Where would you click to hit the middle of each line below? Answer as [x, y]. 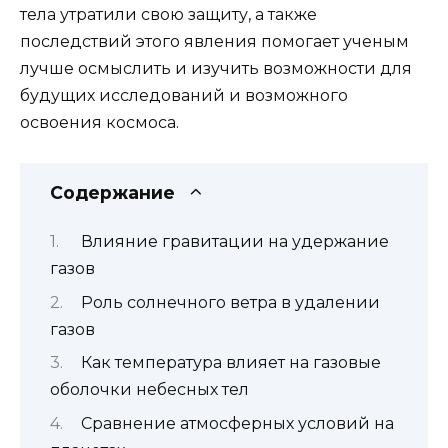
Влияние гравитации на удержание [234, 242]
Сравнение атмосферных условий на [237, 423]
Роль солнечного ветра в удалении [230, 302]
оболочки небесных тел [149, 390]
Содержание [112, 192]
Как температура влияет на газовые [230, 363]
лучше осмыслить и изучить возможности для [216, 68]
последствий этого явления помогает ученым [214, 41]
